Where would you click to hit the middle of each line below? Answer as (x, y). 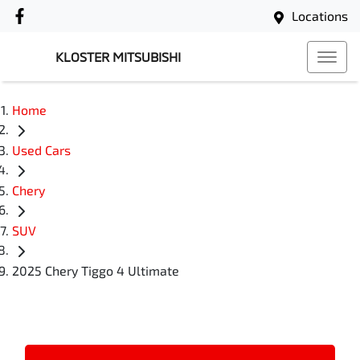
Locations (320, 16)
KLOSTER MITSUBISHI (118, 57)
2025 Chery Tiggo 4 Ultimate (96, 271)
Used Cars (41, 150)
